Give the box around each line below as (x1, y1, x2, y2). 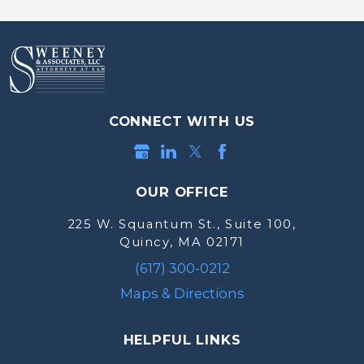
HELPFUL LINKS (123, 331, 241, 349)
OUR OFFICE (136, 184, 228, 201)
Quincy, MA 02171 (119, 234, 245, 249)
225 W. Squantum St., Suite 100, (67, 216, 297, 232)
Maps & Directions (119, 285, 245, 302)
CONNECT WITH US (108, 112, 256, 129)
